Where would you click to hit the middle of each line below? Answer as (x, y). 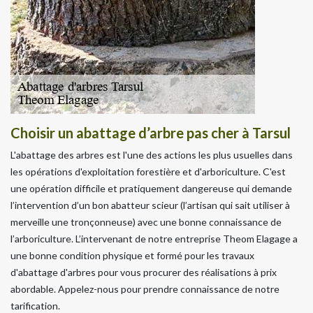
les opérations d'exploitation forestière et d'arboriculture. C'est (148, 171)
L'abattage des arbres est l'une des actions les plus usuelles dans (152, 154)
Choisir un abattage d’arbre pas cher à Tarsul (151, 132)
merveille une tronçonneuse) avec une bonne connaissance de (146, 221)
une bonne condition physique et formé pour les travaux (132, 255)
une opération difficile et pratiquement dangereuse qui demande (151, 188)
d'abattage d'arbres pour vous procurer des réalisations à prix (144, 272)
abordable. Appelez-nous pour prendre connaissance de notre (145, 289)
